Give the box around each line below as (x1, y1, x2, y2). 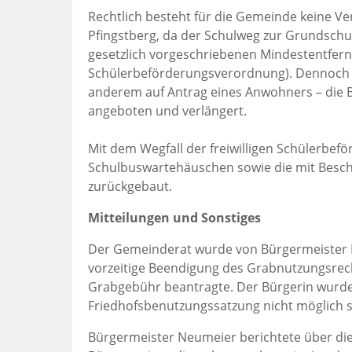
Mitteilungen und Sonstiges (88, 209, 261, 226)
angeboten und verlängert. (88, 102, 247, 119)
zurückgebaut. (88, 178, 175, 195)
